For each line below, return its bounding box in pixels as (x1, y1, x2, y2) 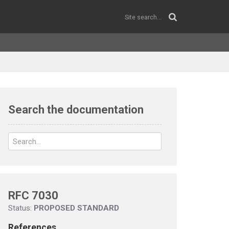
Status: (8, 203, 34, 213)
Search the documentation (8, 103, 144, 116)
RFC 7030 (8, 189, 58, 202)
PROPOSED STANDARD (34, 203, 119, 213)
